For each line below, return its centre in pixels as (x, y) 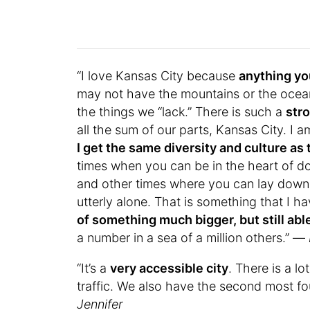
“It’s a (94, 268)
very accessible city (170, 268)
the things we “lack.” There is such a (182, 111)
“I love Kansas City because (158, 75)
